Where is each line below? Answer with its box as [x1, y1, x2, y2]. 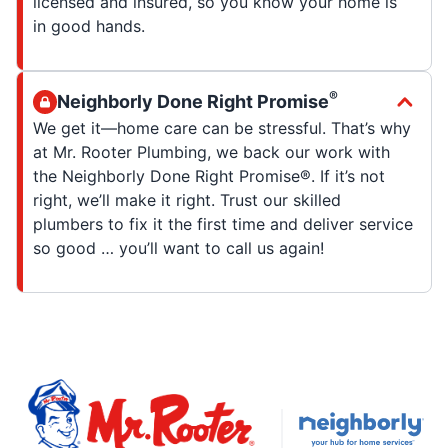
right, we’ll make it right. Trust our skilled [33, 189, 341, 210]
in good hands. [33, 15, 145, 36]
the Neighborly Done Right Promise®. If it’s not [33, 165, 385, 186]
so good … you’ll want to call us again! [33, 237, 324, 258]
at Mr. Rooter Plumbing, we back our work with [33, 141, 390, 162]
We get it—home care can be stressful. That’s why [33, 117, 411, 138]
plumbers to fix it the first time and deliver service [33, 213, 413, 234]
